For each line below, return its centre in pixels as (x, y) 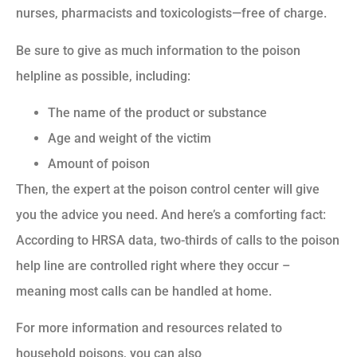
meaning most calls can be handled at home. (144, 291)
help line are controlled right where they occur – (153, 265)
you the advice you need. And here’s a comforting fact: (171, 214)
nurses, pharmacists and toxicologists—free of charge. (171, 14)
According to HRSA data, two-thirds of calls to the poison (178, 240)
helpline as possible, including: (103, 76)
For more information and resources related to (149, 328)
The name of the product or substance (157, 112)
